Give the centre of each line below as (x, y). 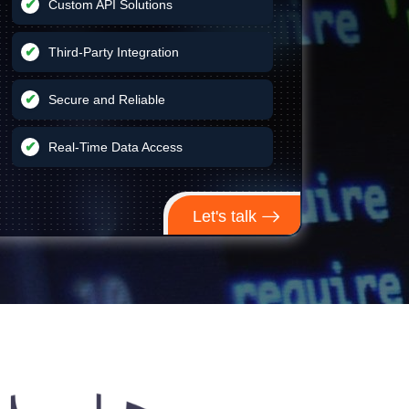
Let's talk (226, 216)
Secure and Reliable (107, 100)
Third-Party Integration (114, 52)
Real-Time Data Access (115, 147)
